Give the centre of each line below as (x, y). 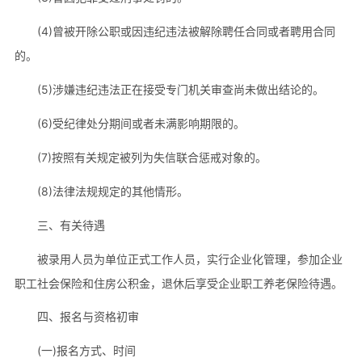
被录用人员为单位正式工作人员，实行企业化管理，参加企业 (189, 259)
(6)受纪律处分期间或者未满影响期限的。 (141, 123)
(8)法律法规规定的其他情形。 (112, 191)
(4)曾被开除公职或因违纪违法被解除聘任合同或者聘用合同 (186, 31)
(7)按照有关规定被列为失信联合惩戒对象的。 (152, 157)
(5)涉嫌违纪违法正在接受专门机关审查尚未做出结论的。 (180, 89)
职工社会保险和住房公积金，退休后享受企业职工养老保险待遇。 (178, 283)
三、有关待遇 (71, 225)
